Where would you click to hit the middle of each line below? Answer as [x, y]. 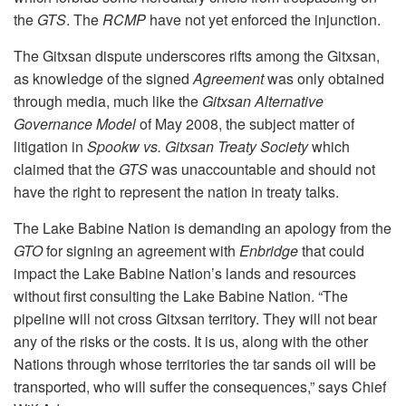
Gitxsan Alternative [263, 101]
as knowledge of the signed [103, 78]
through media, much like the [108, 101]
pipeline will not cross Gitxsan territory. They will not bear [195, 319]
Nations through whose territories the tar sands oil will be [195, 364]
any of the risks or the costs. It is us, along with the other [191, 341]
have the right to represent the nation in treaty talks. [176, 192]
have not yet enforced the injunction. [263, 19]
